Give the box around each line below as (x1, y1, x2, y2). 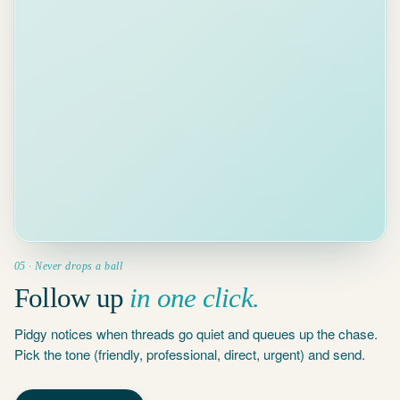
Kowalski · (47, 18, 86, 29)
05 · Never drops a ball (14, 260, 123, 272)
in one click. (129, 282, 259, 313)
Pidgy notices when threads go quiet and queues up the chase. (14, 324, 378, 343)
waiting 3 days (47, 29, 101, 41)
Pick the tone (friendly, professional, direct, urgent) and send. (14, 345, 365, 363)
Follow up (14, 282, 130, 313)
